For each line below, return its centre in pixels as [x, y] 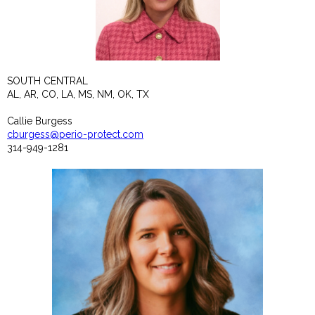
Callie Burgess [40, 121]
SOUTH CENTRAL [47, 81]
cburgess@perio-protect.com [75, 134]
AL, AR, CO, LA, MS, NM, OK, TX [78, 94]
